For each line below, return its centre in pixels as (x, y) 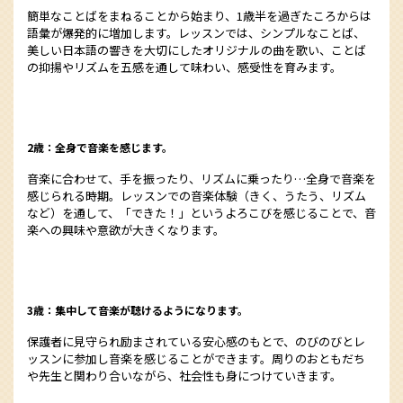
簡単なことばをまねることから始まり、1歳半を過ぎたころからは (199, 16)
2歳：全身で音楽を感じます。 (100, 147)
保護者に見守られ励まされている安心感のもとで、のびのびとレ (196, 341)
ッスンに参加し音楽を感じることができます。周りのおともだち (196, 358)
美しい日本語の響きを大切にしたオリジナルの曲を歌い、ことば (197, 50)
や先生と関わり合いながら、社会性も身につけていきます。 (184, 376)
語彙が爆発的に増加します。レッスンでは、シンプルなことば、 (196, 33)
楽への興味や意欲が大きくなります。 (126, 230)
